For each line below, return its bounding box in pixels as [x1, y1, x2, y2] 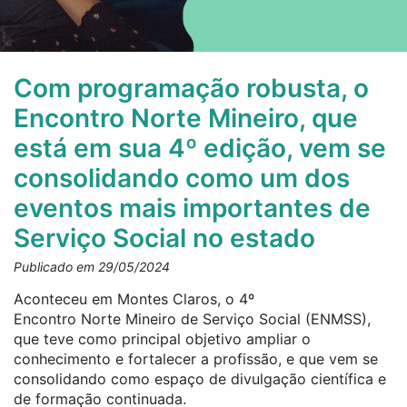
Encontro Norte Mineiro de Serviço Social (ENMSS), [14, 310, 371, 328]
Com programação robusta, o [14, 73, 369, 104]
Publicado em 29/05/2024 [14, 259, 170, 274]
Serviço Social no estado [14, 223, 315, 253]
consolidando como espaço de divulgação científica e [14, 370, 386, 388]
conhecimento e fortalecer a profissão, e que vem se [14, 350, 378, 368]
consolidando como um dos [14, 163, 350, 194]
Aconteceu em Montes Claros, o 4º [14, 290, 254, 308]
